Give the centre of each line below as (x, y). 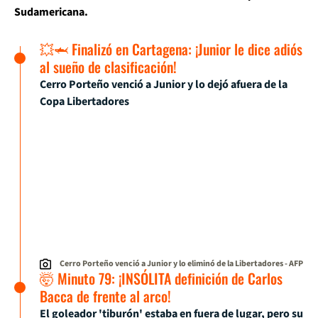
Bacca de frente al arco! (105, 296)
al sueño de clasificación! (108, 67)
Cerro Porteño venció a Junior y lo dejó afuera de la (164, 84)
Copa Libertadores (84, 102)
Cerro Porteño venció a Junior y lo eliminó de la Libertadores (171, 263)
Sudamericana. (51, 12)
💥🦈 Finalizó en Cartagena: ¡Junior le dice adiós (171, 49)
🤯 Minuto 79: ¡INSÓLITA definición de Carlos (161, 278)
